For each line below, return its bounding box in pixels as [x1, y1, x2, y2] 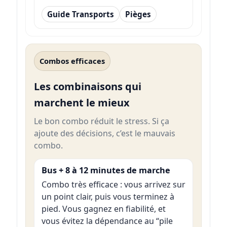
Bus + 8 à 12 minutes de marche [41, 164, 170, 176]
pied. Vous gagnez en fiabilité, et [41, 203, 166, 215]
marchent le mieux [33, 96, 130, 110]
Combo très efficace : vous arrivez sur [41, 179, 185, 191]
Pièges [125, 9, 151, 19]
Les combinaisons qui [33, 80, 141, 94]
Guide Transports [47, 9, 114, 19]
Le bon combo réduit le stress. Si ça [33, 116, 169, 127]
